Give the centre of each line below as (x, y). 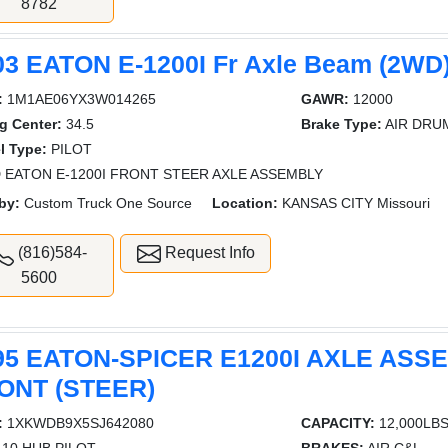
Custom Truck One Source (106, 202)
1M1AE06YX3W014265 (80, 98)
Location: (245, 202)
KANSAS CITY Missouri (354, 202)
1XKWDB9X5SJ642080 (79, 423)
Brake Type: (341, 123)
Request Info (207, 252)
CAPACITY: (337, 423)
